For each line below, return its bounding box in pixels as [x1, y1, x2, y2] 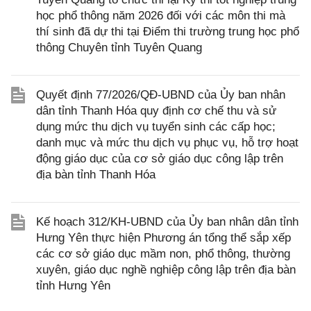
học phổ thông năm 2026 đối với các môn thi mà [36, 9, 285, 22]
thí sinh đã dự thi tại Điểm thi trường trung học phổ [36, 25, 299, 38]
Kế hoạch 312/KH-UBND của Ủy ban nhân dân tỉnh [36, 215, 299, 228]
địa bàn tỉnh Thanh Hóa [36, 168, 155, 181]
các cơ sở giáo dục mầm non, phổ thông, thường [36, 247, 290, 260]
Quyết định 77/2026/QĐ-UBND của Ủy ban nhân [36, 88, 285, 101]
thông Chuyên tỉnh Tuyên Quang [36, 41, 202, 54]
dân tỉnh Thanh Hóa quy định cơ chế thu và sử [36, 104, 276, 117]
